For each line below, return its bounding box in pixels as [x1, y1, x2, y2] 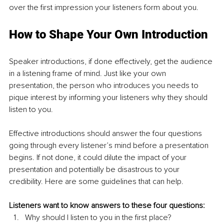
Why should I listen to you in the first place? [25, 212, 171, 223]
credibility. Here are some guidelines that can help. [9, 176, 183, 187]
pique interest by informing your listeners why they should [9, 92, 209, 103]
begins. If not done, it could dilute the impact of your [9, 152, 188, 163]
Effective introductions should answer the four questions [9, 128, 204, 139]
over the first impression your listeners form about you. [9, 2, 198, 13]
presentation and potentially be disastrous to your [9, 164, 181, 175]
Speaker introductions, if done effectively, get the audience [9, 56, 214, 67]
